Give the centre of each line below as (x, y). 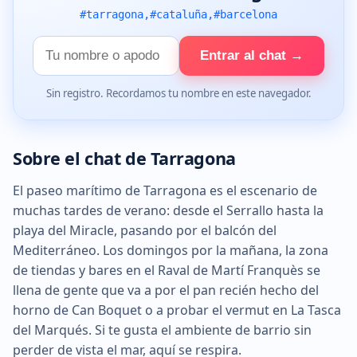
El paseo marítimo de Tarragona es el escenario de (165, 190)
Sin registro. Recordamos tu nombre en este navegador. (178, 93)
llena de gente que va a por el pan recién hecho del (166, 290)
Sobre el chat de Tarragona (124, 158)
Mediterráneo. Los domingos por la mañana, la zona (171, 250)
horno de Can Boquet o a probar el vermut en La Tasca (177, 310)
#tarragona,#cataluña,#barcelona (178, 14)
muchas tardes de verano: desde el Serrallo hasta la (168, 210)
